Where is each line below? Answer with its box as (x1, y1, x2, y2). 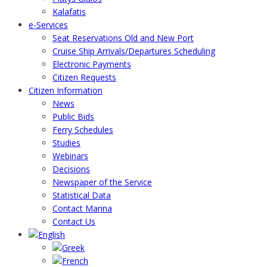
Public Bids (52, 111, 94, 123)
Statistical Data (52, 190, 111, 201)
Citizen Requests (52, 72, 116, 83)
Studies (52, 137, 80, 149)
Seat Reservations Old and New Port (52, 32, 194, 44)
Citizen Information (29, 85, 103, 97)
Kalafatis (52, 6, 86, 18)
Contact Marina (52, 203, 112, 215)
